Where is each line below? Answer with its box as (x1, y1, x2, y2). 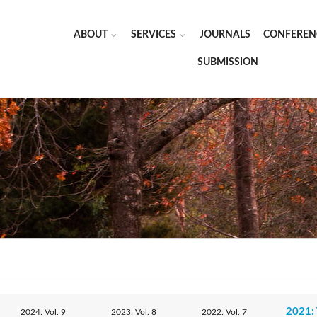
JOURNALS (200, 30, 250, 40)
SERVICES (131, 30, 176, 40)
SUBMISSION (197, 57, 258, 67)
